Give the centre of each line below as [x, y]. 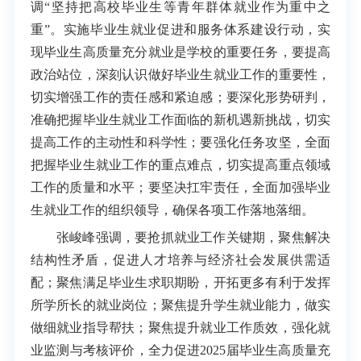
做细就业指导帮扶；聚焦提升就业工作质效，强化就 [180, 328]
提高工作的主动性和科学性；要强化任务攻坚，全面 [180, 142]
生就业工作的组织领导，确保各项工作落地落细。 [172, 210]
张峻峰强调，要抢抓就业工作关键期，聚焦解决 [193, 238]
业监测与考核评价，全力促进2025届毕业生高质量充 [180, 351]
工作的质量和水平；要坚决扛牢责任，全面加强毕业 [180, 187]
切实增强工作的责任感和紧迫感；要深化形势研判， [180, 97]
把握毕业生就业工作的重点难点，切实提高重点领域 [180, 164]
